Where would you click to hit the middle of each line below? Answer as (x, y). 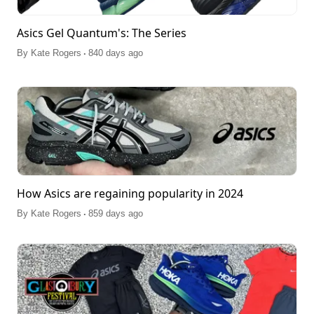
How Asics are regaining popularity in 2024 (130, 193)
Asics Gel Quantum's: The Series (102, 33)
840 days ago (116, 53)
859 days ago (116, 213)
